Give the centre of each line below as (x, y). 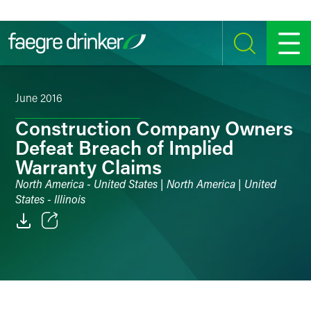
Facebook (69, 275)
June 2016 (39, 98)
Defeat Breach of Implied (125, 147)
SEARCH (241, 56)
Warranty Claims (89, 167)
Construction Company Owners (154, 128)
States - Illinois (50, 199)
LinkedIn (66, 302)
